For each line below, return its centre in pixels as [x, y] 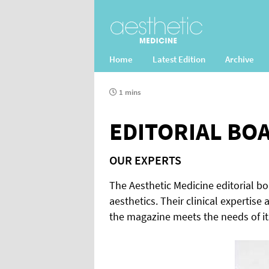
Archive [240, 59]
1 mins [129, 92]
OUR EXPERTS [145, 160]
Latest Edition [179, 59]
